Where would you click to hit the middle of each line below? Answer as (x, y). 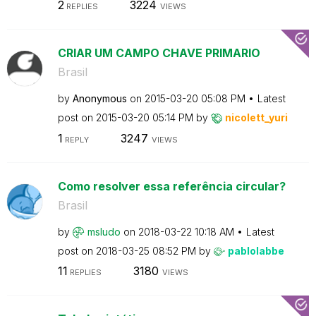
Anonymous (99, 98)
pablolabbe (256, 250)
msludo (104, 231)
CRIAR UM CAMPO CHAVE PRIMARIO (159, 53)
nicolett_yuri (256, 117)
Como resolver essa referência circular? (171, 186)
